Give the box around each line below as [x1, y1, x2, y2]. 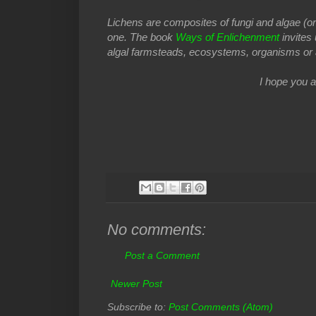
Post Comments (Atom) [169, 301, 273, 313]
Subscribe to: [107, 301, 169, 313]
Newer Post [111, 278, 162, 290]
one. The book [107, 30, 176, 43]
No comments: [107, 221, 206, 239]
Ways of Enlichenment [176, 30, 279, 43]
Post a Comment [125, 250, 200, 262]
